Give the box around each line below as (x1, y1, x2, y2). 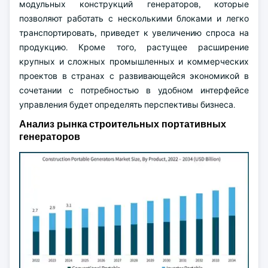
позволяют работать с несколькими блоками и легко (19, 13, 249, 24)
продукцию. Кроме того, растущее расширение (19, 42, 249, 53)
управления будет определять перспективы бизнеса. (19, 99, 235, 110)
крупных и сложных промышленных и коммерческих (19, 56, 249, 67)
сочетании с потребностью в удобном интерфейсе (19, 85, 249, 96)
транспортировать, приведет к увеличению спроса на (19, 28, 249, 38)
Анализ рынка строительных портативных (19, 118, 226, 130)
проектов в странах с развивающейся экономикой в (19, 71, 249, 81)
